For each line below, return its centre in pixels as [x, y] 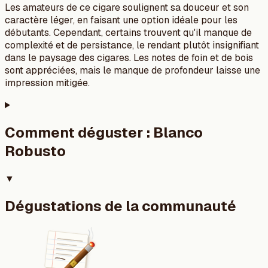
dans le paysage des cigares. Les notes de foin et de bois [129, 57]
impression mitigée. [47, 83]
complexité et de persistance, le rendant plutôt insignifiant [132, 45]
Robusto [35, 151]
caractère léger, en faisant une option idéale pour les [121, 20]
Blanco [178, 132]
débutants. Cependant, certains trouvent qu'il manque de [128, 32]
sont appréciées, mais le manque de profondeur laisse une [133, 70]
